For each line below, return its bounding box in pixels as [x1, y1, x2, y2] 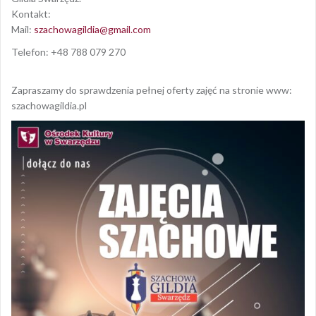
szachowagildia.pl [11, 99, 87, 111]
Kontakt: [11, 7, 51, 20]
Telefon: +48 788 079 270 [11, 45, 126, 58]
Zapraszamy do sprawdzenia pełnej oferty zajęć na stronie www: [11, 83, 292, 96]
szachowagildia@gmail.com [34, 23, 151, 35]
